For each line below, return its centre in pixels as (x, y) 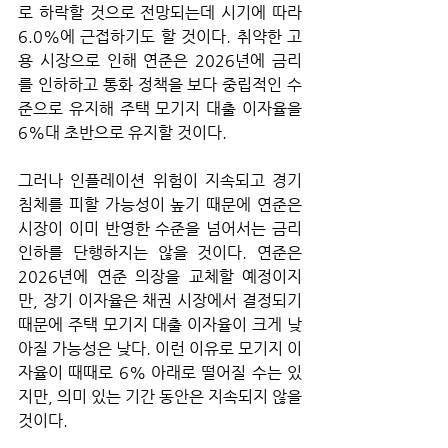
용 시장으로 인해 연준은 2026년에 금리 (160, 60)
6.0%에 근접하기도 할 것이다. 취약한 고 (160, 36)
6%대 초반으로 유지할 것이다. (124, 132)
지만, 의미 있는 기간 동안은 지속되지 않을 (160, 396)
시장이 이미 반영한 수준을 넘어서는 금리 (160, 228)
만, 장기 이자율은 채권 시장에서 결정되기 (160, 300)
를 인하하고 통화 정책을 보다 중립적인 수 (160, 84)
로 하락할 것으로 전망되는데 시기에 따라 (160, 12)
